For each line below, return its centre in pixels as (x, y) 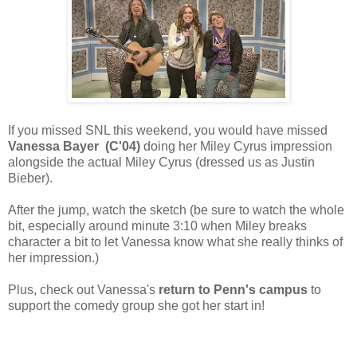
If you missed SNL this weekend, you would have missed (168, 131)
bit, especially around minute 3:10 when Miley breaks (157, 226)
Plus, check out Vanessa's (83, 290)
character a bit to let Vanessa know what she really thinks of (175, 242)
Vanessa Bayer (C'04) (74, 147)
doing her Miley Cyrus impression (236, 147)
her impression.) (53, 258)
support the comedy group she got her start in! (136, 306)
